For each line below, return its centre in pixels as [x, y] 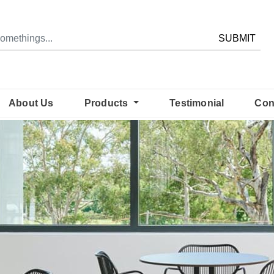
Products [107, 103]
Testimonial [197, 103]
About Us [31, 103]
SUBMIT [237, 38]
